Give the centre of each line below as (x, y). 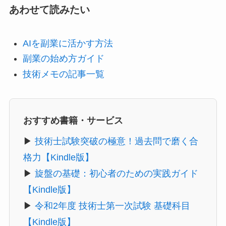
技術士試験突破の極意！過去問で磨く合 (116, 142)
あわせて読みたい (49, 10)
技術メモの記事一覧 (63, 74)
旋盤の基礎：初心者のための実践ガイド (116, 174)
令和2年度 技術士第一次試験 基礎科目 (112, 206)
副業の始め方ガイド (63, 59)
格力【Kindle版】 (58, 158)
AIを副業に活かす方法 (68, 43)
